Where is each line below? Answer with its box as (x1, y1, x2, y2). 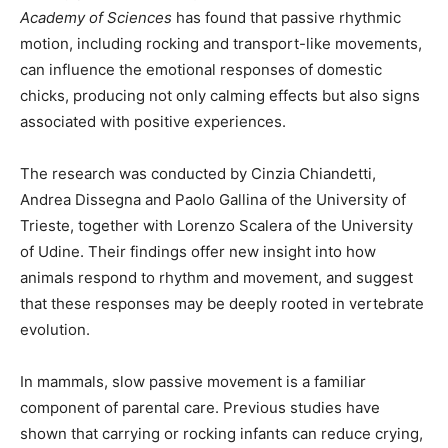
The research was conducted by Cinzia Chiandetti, (20, 164, 376, 183)
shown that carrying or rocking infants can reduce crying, (20, 424, 423, 443)
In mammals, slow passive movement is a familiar (20, 372, 366, 391)
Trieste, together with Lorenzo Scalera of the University (20, 216, 413, 235)
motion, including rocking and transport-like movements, (20, 34, 422, 53)
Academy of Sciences (20, 8, 172, 27)
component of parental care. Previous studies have (20, 398, 380, 417)
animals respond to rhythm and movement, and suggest (20, 268, 413, 287)
